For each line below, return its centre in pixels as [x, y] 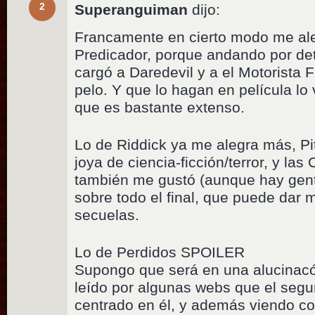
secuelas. [107, 214]
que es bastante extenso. [160, 107]
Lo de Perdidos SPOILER [160, 252]
